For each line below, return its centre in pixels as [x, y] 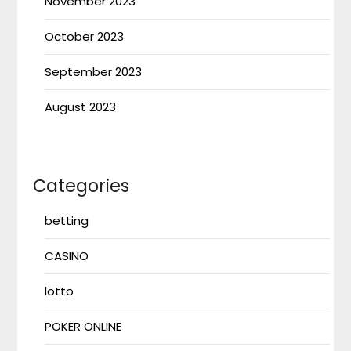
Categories [81, 185]
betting [67, 220]
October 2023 [85, 36]
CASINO [67, 255]
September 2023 [94, 71]
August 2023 [81, 107]
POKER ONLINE [83, 326]
